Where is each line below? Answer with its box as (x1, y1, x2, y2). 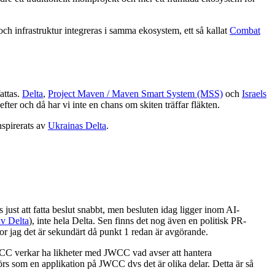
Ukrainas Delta (48, 120, 106, 131)
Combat (230, 25, 260, 36)
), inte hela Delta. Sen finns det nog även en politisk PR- (29, 215, 246, 227)
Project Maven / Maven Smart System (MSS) (48, 88, 223, 99)
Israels (242, 88, 266, 99)
